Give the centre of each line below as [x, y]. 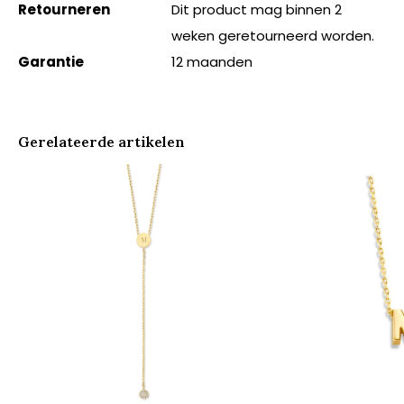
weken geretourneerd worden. [273, 36]
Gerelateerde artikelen [101, 142]
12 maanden [212, 62]
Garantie [51, 62]
